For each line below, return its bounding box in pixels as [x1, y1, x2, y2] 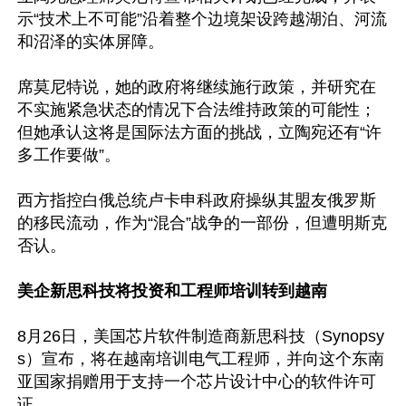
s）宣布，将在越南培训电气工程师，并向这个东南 [17, 350, 384, 368]
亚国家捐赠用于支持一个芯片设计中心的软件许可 [17, 372, 376, 391]
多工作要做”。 [17, 146, 121, 164]
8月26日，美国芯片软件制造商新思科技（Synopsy [17, 327, 384, 345]
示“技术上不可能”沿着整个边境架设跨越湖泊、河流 [17, 10, 387, 28]
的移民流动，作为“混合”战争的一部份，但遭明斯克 [17, 214, 387, 232]
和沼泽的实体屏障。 [17, 33, 164, 51]
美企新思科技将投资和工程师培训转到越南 [17, 282, 327, 300]
